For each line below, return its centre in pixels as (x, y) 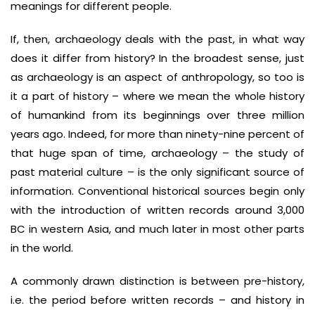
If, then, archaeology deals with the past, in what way (157, 39)
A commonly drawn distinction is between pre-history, (157, 281)
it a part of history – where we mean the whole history (157, 96)
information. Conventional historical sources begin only (157, 191)
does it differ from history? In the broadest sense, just (157, 58)
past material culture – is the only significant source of (157, 172)
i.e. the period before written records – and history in (157, 300)
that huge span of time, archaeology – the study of (157, 153)
